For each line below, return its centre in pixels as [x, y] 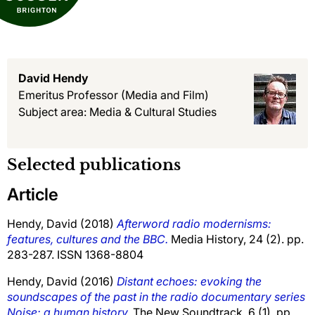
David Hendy [53, 78]
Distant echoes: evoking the [189, 281]
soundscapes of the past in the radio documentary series [156, 296]
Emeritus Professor [68, 95]
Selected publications [94, 164]
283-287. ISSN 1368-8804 [75, 254]
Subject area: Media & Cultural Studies [117, 111]
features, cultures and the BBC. [88, 239]
